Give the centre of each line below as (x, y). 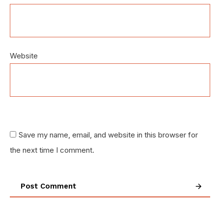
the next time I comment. (52, 150)
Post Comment (48, 186)
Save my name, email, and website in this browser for (108, 135)
